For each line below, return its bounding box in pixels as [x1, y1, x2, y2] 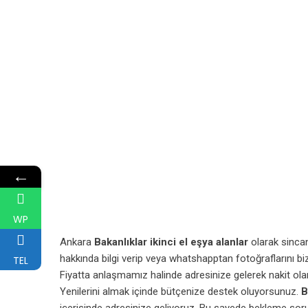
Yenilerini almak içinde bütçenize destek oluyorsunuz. [60, 285, 298, 298]
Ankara [60, 236, 94, 248]
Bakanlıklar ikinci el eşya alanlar [94, 236, 248, 248]
